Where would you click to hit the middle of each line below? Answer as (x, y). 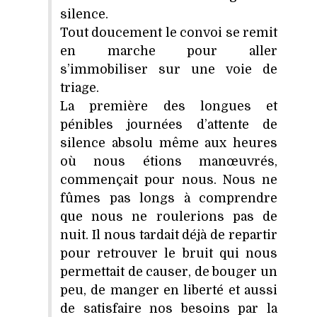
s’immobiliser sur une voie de (169, 69)
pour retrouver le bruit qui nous (169, 253)
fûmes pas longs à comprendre (169, 198)
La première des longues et (169, 106)
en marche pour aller (169, 51)
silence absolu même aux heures (169, 143)
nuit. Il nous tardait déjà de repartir (169, 235)
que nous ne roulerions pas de (169, 216)
